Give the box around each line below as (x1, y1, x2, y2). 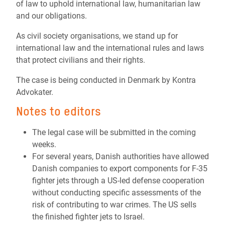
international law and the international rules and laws (16, 43, 204, 53)
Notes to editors (16, 104, 101, 119)
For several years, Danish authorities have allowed (32, 152, 209, 161)
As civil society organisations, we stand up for (16, 31, 178, 41)
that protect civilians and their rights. (16, 55, 147, 65)
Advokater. (16, 87, 53, 97)
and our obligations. (16, 11, 87, 21)
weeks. (32, 140, 58, 149)
